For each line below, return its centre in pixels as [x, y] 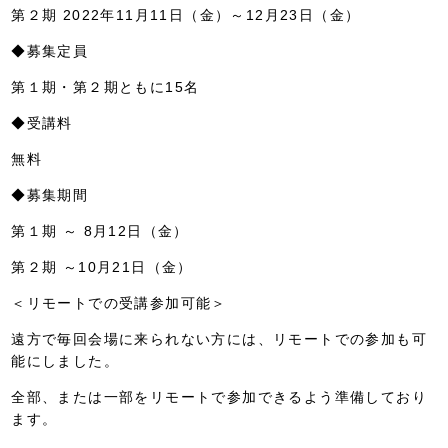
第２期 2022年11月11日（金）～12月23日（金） [186, 15]
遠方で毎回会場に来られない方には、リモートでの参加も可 [219, 339]
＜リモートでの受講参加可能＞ [119, 303]
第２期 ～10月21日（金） [102, 267]
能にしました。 [65, 361]
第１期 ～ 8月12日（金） [100, 231]
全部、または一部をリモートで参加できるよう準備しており [219, 397]
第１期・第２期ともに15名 [105, 87]
